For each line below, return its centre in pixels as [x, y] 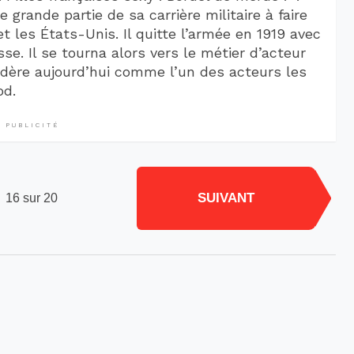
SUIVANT [226, 198]
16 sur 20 [32, 198]
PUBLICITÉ [32, 126]
